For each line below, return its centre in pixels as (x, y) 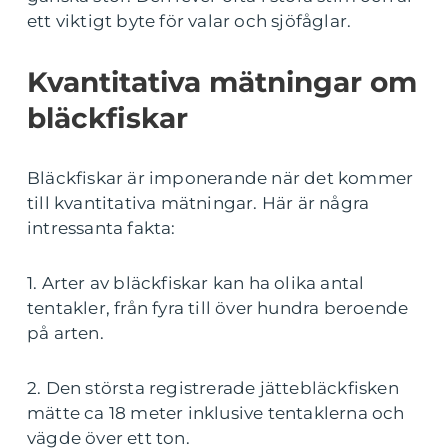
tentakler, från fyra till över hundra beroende (218, 307)
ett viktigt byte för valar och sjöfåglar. (189, 20)
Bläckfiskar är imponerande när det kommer (220, 177)
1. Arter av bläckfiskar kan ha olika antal (196, 282)
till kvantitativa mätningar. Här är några (198, 202)
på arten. (65, 332)
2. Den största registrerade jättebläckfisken (213, 387)
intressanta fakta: (101, 227)
